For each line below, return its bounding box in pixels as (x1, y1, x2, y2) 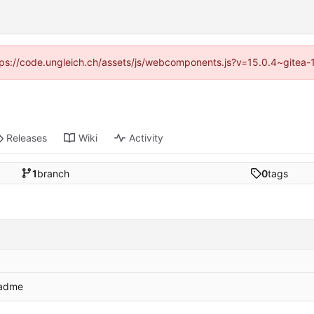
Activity (129, 132, 164, 144)
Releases (6, 132, 48, 144)
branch (36, 167, 69, 179)
